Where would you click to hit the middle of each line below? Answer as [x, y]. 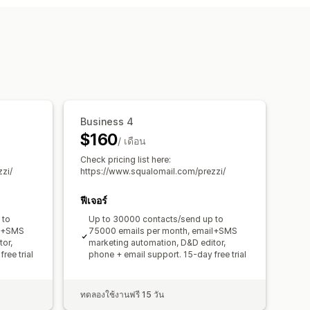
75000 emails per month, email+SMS [163, 230]
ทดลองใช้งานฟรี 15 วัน [122, 294]
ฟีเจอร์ [94, 200]
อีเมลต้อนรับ [142, 19]
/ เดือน [132, 140]
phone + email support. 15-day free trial [167, 254]
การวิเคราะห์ [157, 85]
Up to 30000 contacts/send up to [156, 219]
